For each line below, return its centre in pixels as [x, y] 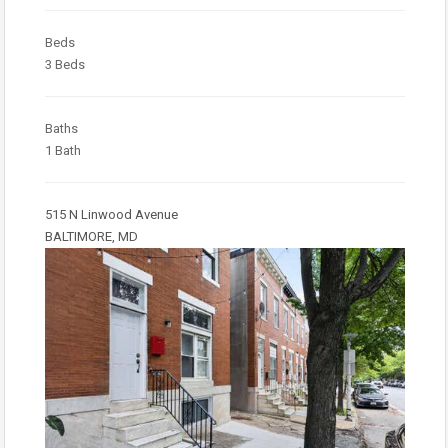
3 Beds [65, 64]
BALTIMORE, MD [91, 236]
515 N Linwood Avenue [111, 214]
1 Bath [63, 150]
